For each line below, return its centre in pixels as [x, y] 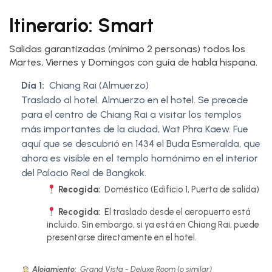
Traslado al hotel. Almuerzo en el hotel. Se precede [135, 100]
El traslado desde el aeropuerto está [177, 212]
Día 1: [33, 86]
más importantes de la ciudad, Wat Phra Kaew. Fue [135, 129]
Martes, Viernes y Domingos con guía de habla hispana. [133, 63]
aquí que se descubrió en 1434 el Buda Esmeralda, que [141, 144]
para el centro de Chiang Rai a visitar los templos [131, 115]
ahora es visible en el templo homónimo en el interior [140, 158]
